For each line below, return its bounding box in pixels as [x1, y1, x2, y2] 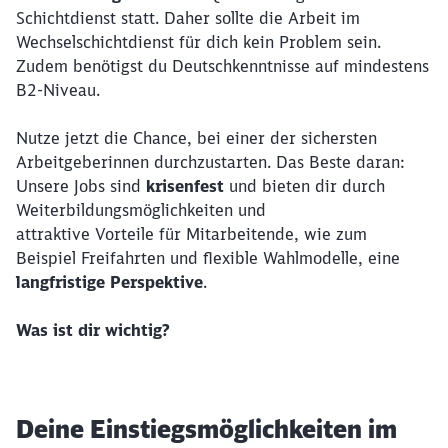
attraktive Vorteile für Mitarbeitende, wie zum [16, 224, 367, 244]
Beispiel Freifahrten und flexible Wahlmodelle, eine [16, 248, 400, 268]
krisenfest [146, 176, 229, 196]
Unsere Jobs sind [16, 176, 146, 196]
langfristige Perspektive [16, 272, 203, 292]
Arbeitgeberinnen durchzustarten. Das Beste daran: [16, 152, 405, 172]
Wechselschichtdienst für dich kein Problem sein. [16, 32, 381, 52]
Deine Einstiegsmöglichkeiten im [16, 414, 397, 444]
